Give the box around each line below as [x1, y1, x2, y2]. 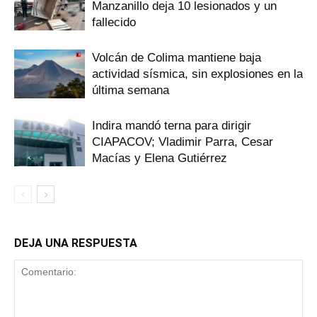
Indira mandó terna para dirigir [92, 119, 251, 132]
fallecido [92, 16, 136, 29]
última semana [92, 83, 169, 97]
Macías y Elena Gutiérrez [92, 151, 227, 165]
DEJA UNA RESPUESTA [14, 236, 137, 250]
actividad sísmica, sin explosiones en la [92, 67, 303, 81]
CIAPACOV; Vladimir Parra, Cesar [92, 135, 273, 149]
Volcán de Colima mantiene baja [92, 51, 261, 64]
